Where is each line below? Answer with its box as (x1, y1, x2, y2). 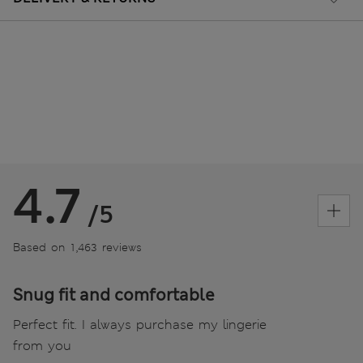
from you (13, 337, 71, 355)
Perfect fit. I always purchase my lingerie (13, 316, 267, 334)
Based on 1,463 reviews (13, 240, 142, 255)
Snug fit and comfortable (13, 284, 215, 306)
